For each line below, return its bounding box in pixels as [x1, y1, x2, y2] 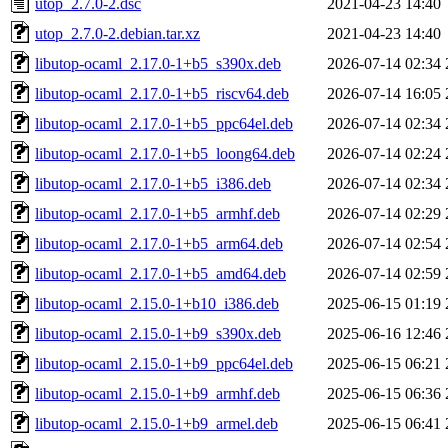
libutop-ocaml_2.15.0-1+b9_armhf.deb [35, 384, 280, 402]
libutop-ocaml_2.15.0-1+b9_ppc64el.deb [35, 354, 293, 372]
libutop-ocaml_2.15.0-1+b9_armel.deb [35, 414, 278, 432]
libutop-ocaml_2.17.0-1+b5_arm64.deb [35, 234, 283, 252]
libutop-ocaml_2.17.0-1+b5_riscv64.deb [35, 84, 289, 102]
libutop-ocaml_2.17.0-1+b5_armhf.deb [35, 204, 280, 222]
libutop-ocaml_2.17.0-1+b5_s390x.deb [35, 54, 281, 72]
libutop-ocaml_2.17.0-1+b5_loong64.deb [35, 144, 295, 162]
